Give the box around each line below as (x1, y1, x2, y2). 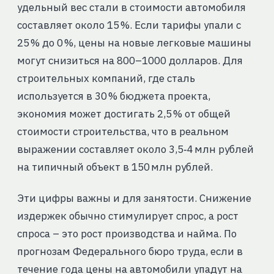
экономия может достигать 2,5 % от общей (17, 107, 231, 121)
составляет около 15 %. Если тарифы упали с (17, 18, 241, 32)
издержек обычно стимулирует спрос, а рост (17, 209, 239, 223)
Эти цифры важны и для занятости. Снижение (17, 191, 251, 206)
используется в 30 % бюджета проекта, (17, 89, 210, 103)
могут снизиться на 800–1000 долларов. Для (17, 54, 243, 68)
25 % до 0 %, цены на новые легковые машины (17, 36, 251, 50)
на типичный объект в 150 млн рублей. (17, 160, 213, 174)
